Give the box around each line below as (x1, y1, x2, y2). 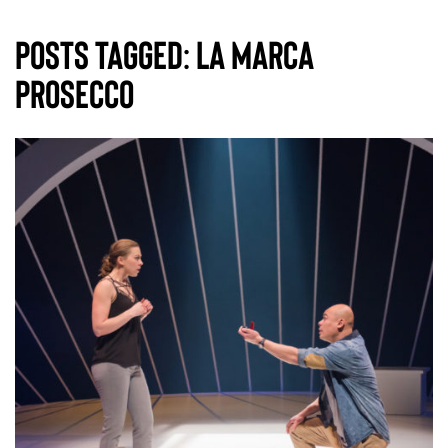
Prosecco (15, 69, 134, 116)
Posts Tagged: (15, 30, 190, 77)
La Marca (190, 30, 314, 77)
